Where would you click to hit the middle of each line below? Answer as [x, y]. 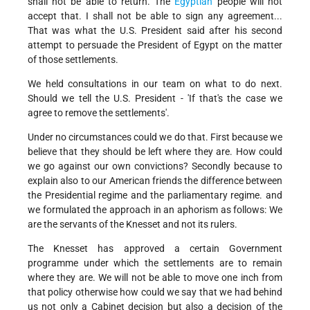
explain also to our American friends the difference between [155, 181]
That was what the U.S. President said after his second [155, 31]
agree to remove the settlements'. [99, 113]
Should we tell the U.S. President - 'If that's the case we [155, 99]
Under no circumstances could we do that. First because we [155, 137]
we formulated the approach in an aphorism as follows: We [155, 210]
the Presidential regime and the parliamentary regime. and [155, 195]
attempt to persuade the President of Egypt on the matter [155, 45]
